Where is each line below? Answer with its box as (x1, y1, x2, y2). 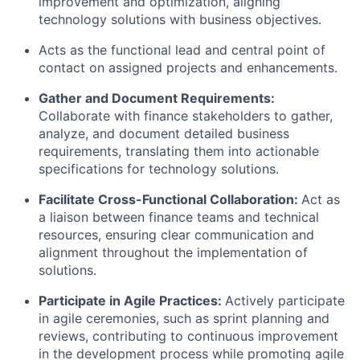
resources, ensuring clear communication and (39, 226, 314, 243)
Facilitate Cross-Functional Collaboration (39, 190, 294, 207)
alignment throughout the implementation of (39, 243, 308, 260)
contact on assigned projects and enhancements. (39, 59, 337, 76)
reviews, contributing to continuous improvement (39, 327, 338, 344)
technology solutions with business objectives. (39, 10, 321, 27)
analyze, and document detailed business (39, 125, 289, 141)
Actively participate (225, 292, 345, 309)
